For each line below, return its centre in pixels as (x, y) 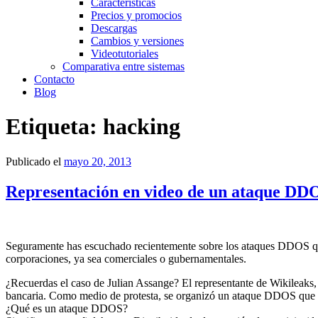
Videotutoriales (125, 54)
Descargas (114, 28)
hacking (142, 127)
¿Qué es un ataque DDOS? (67, 308)
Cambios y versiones (137, 41)
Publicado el (33, 161)
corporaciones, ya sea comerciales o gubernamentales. (126, 258)
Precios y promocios (136, 15)
